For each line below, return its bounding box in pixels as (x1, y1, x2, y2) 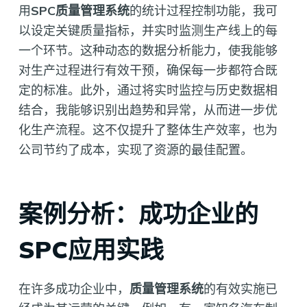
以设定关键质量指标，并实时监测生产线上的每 (18, 23, 278, 39)
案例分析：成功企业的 (18, 198, 258, 229)
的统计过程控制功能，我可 (129, 3, 278, 19)
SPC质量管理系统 (30, 3, 130, 19)
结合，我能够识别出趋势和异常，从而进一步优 (18, 102, 278, 119)
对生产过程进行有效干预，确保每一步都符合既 (18, 62, 278, 79)
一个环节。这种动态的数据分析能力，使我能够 (18, 42, 278, 59)
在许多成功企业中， (18, 280, 130, 297)
